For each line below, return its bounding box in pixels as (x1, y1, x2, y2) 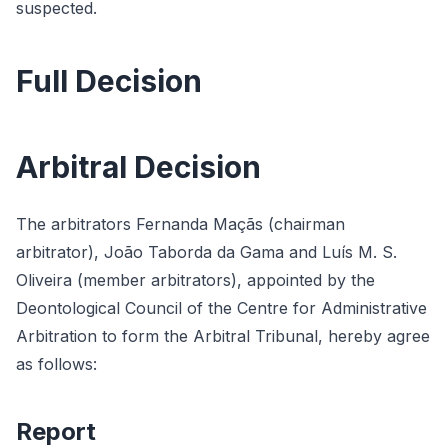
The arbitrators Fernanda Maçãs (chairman (16, 214, 345, 234)
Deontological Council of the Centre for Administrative (16, 298, 427, 318)
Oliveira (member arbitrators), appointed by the (16, 270, 375, 290)
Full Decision (16, 63, 202, 99)
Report (16, 417, 96, 446)
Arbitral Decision (16, 149, 261, 185)
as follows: (16, 354, 97, 374)
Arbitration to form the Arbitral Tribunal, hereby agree (16, 326, 430, 346)
